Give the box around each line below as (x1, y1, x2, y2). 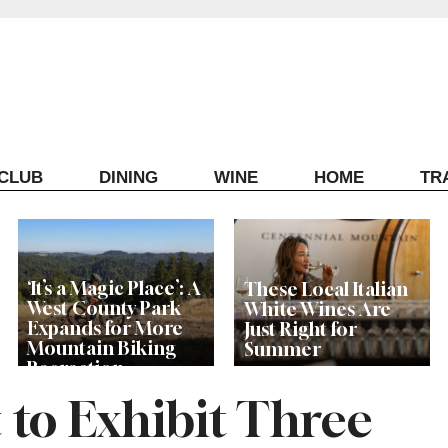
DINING (98, 167, 158, 187)
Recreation (26, 357, 124, 380)
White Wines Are (243, 298, 391, 321)
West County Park (26, 297, 181, 320)
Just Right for (243, 318, 357, 341)
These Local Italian (243, 278, 408, 301)
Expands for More (26, 317, 183, 340)
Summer (243, 338, 321, 361)
